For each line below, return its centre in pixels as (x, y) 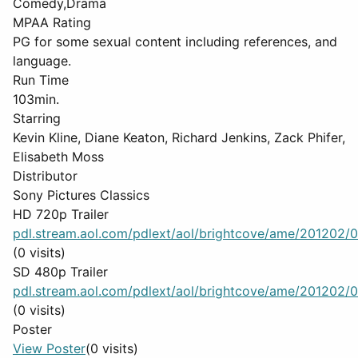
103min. (36, 99)
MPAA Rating (52, 22)
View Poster (49, 348)
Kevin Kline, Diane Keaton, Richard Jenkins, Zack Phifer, (179, 137)
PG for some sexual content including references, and (175, 42)
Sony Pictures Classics (81, 195)
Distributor (45, 176)
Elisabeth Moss (58, 157)
